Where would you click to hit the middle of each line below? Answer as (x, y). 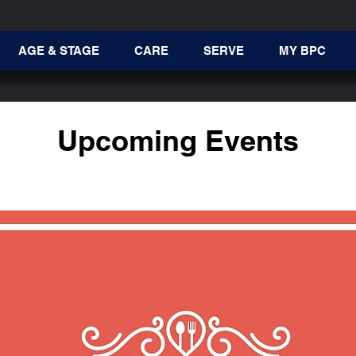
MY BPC (302, 50)
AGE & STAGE (58, 50)
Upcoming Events (178, 140)
